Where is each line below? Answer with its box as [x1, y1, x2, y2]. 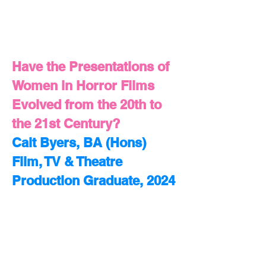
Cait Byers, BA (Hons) [12, 135, 146, 150]
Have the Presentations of [12, 59, 169, 74]
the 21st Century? [12, 116, 120, 131]
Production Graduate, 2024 [12, 173, 175, 188]
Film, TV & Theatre [12, 154, 122, 169]
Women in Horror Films [12, 78, 154, 93]
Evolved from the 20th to [12, 97, 161, 112]
